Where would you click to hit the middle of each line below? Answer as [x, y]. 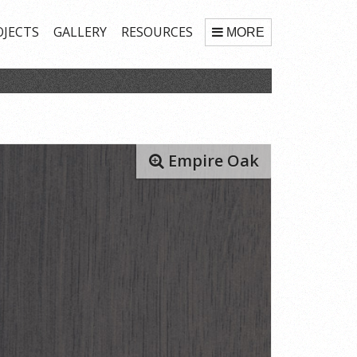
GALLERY [80, 32]
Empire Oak [212, 160]
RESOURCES [157, 32]
